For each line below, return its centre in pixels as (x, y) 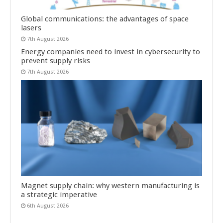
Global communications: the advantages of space (105, 19)
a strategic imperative (59, 195)
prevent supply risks (56, 60)
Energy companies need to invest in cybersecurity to (111, 52)
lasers (31, 28)
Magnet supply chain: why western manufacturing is (111, 186)
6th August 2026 (48, 206)
